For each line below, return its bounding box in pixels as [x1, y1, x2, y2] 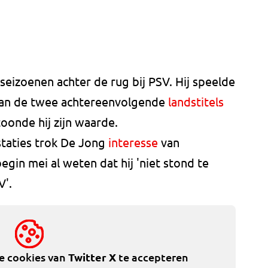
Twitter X [68, 250, 116, 264]
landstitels [168, 94, 224, 109]
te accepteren [115, 250, 188, 264]
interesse [108, 135, 158, 150]
